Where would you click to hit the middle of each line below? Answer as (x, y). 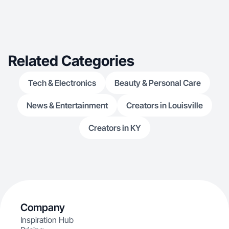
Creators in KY (114, 128)
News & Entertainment (67, 105)
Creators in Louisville (164, 105)
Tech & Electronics (62, 83)
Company (43, 208)
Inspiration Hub (47, 220)
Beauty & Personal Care (158, 83)
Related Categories (71, 61)
